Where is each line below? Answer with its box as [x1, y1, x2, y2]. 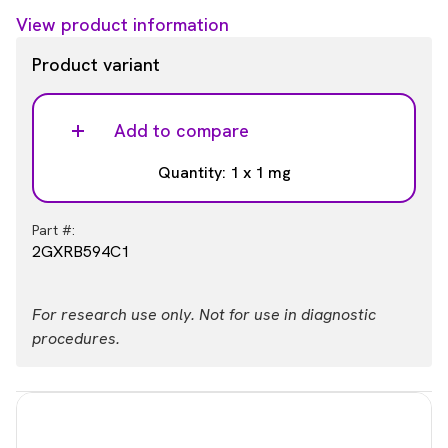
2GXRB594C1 [32, 241, 130, 262]
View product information [16, 13, 229, 36]
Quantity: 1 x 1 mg [157, 162, 291, 183]
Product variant [32, 53, 160, 76]
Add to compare [114, 119, 249, 142]
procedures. [32, 328, 120, 349]
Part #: [32, 221, 75, 239]
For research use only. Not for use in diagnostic [32, 304, 376, 325]
